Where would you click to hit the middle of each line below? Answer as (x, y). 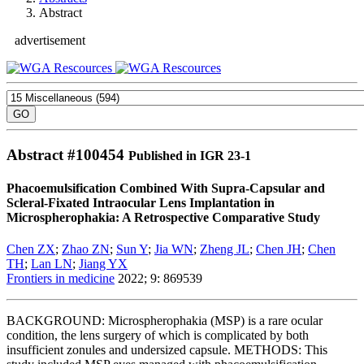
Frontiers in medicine (61, 279)
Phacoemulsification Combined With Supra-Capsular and (166, 188)
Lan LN (52, 264)
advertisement (50, 40)
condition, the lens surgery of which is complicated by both (158, 336)
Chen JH (279, 249)
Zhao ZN (86, 249)
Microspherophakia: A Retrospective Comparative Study (163, 217)
